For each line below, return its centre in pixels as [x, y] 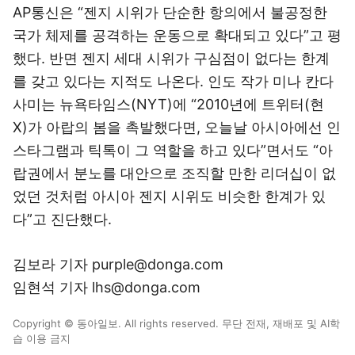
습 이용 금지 [42, 338]
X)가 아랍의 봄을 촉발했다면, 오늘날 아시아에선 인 [177, 127]
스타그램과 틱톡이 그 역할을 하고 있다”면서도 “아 [173, 150]
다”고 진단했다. [62, 219]
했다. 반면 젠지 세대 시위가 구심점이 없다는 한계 [171, 58]
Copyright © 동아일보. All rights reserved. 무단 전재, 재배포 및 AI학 [176, 323]
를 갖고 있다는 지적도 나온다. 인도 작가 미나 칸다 [173, 81]
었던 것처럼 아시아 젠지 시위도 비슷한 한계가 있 [169, 196]
